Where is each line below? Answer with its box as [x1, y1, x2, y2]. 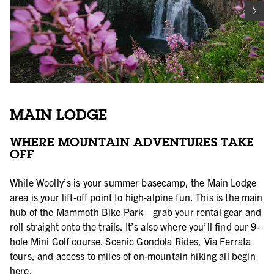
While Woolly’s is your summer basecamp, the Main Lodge [10, 176, 257, 188]
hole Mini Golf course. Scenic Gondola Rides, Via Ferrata [10, 235, 251, 247]
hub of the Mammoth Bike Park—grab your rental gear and [10, 206, 262, 218]
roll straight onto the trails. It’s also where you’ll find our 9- [10, 220, 260, 232]
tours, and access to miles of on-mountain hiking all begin [10, 250, 256, 262]
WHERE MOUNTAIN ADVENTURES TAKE [10, 134, 254, 149]
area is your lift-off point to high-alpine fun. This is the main [10, 191, 263, 203]
